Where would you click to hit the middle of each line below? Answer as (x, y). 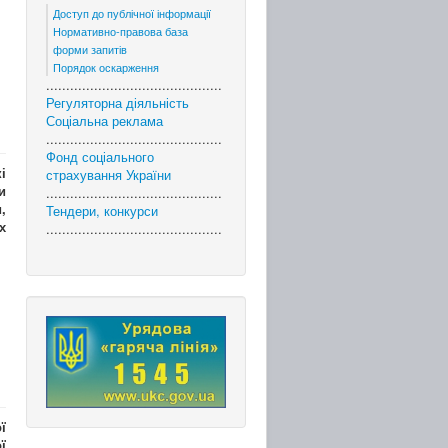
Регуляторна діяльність (117, 102)
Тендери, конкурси (102, 210)
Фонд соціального (100, 156)
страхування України (108, 174)
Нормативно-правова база (120, 31)
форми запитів (90, 49)
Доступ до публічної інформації (132, 13)
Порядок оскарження (106, 67)
